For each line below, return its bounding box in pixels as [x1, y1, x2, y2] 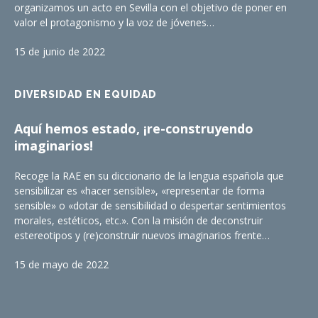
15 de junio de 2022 [14, 45, 105, 59]
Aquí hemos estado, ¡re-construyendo [14, 120, 253, 138]
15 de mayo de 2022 [14, 258, 109, 272]
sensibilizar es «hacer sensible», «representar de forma [14, 184, 265, 198]
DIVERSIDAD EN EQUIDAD [14, 89, 157, 101]
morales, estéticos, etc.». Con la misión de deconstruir [14, 214, 263, 228]
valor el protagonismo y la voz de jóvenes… [14, 16, 214, 30]
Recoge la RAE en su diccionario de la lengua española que [14, 169, 284, 183]
